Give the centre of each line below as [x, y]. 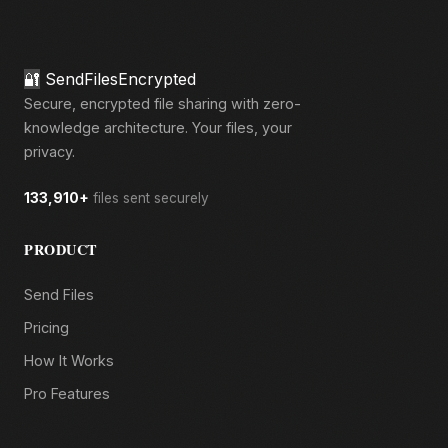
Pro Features [67, 393]
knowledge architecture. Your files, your [158, 127]
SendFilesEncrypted [120, 79]
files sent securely [149, 198]
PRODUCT [61, 249]
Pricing [46, 327]
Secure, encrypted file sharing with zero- [162, 103]
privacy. [49, 151]
